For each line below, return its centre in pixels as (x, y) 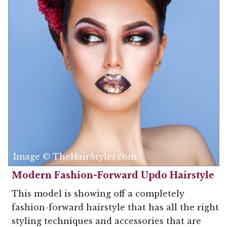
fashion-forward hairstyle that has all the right (115, 207)
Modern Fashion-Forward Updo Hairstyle (113, 176)
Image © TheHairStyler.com (75, 157)
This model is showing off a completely (98, 194)
